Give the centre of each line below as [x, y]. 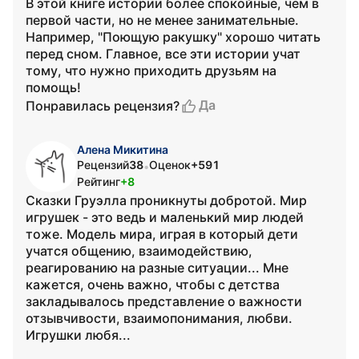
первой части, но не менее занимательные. [162, 20]
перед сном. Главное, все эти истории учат [163, 54]
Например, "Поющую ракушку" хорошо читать [173, 37]
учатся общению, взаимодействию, [139, 251]
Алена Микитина [123, 149]
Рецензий [103, 165]
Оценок [170, 165]
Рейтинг [99, 182]
